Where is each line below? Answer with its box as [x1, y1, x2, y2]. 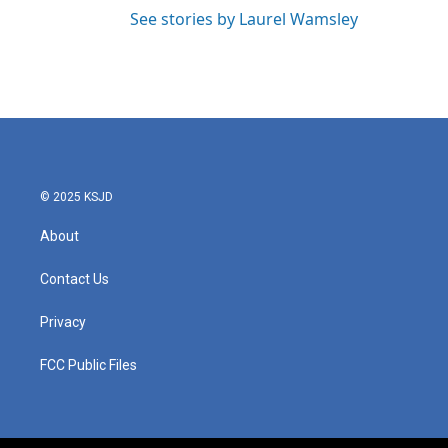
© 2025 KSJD [40, 190, 113, 204]
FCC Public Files [40, 357, 137, 373]
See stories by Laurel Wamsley [130, 8, 358, 30]
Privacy [40, 314, 86, 330]
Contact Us [40, 271, 109, 287]
